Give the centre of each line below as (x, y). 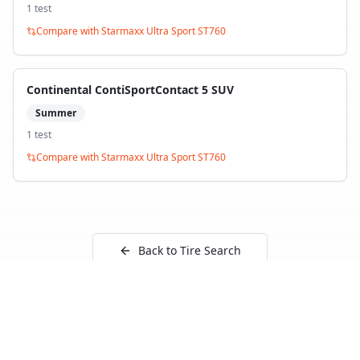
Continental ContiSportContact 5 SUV (130, 90)
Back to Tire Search (190, 250)
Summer (56, 113)
